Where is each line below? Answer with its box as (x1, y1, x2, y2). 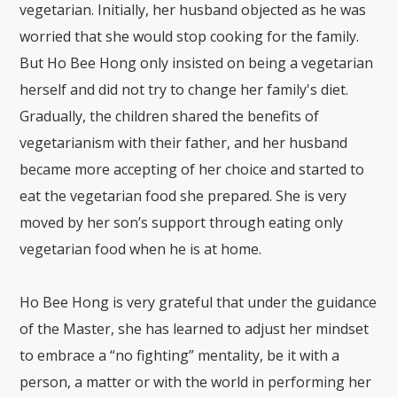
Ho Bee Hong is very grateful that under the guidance (19, 292, 378, 312)
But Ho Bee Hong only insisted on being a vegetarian (19, 52, 374, 73)
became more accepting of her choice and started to (19, 159, 365, 179)
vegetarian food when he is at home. (19, 238, 262, 259)
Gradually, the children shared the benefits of (19, 105, 320, 126)
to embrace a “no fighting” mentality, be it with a (19, 345, 340, 365)
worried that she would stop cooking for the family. (19, 26, 360, 46)
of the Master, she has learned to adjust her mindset (19, 318, 370, 339)
